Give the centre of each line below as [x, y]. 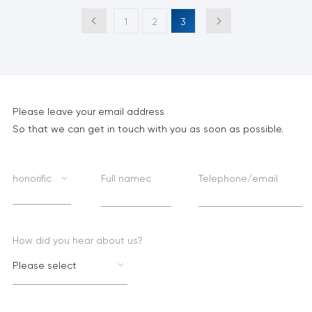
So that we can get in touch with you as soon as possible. [148, 129]
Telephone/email [239, 179]
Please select [44, 266]
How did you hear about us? [77, 241]
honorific [32, 179]
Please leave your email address [88, 112]
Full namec [126, 179]
